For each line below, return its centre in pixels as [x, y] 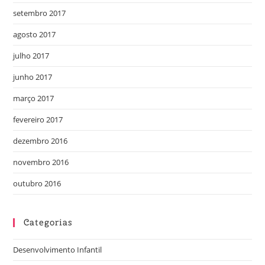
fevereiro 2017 [38, 120]
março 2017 [34, 98]
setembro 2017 [40, 13]
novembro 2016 [41, 162]
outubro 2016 [37, 184]
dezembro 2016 [41, 141]
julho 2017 [31, 56]
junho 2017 [33, 77]
